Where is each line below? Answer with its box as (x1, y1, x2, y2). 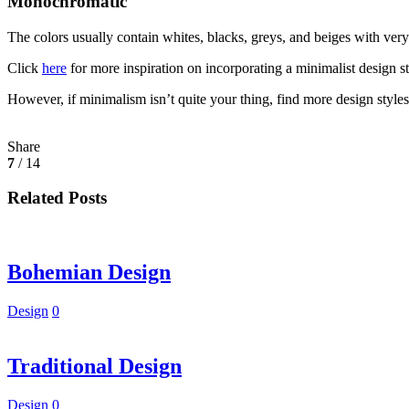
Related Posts (7, 188, 107, 208)
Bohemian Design (7, 260, 171, 284)
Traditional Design (7, 353, 182, 378)
